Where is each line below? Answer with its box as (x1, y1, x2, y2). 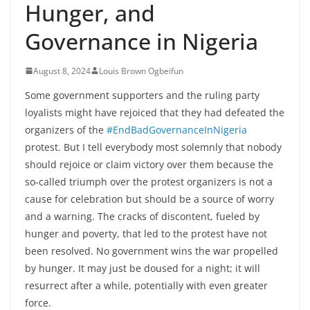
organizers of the (25, 122, 107, 136)
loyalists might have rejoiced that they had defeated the (25, 105, 284, 119)
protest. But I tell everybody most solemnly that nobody (25, 140, 282, 154)
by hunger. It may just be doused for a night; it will (25, 261, 260, 275)
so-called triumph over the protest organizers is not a (25, 174, 273, 188)
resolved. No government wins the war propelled (51, 244, 278, 257)
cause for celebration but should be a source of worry (25, 192, 274, 206)
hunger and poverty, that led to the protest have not (25, 226, 267, 240)
